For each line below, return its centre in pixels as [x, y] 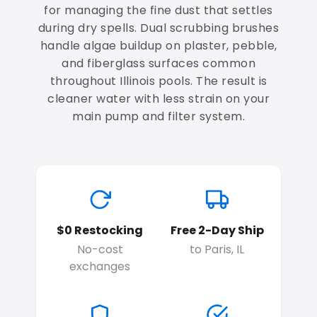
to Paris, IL [217, 250]
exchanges [100, 267]
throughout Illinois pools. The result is [158, 81]
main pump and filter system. [158, 117]
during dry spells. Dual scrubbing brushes [158, 28]
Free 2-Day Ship [217, 231]
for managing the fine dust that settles [158, 11]
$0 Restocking [100, 231]
